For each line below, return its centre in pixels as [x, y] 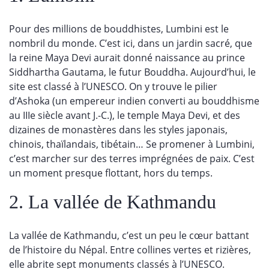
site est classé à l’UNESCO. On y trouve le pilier [113, 86]
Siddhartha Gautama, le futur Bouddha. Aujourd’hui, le [132, 72]
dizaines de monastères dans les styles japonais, [118, 129]
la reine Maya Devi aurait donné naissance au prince [127, 57]
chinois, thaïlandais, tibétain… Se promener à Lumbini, [132, 144]
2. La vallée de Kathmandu [113, 201]
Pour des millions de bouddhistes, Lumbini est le [119, 29]
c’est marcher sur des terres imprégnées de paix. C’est [132, 158]
